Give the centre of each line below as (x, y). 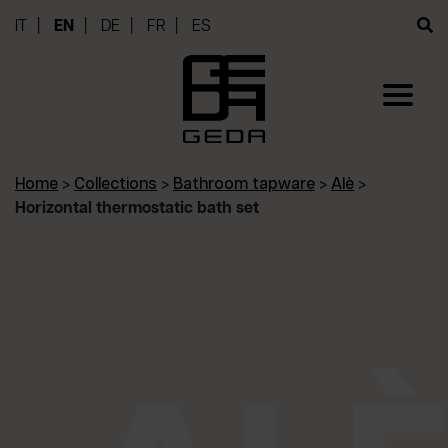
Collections (115, 184)
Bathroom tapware (244, 184)
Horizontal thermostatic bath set (137, 208)
